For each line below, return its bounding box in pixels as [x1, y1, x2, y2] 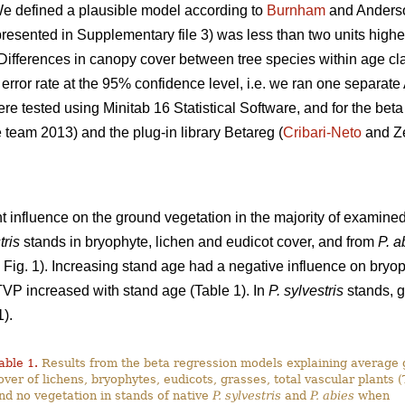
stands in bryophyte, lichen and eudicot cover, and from [20, 233, 378, 250]
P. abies [310, 388, 354, 402]
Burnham [267, 2, 325, 18]
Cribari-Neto [283, 124, 362, 140]
